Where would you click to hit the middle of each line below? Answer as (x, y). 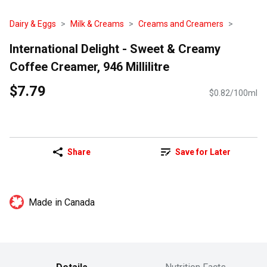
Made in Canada (62, 203)
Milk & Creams (97, 24)
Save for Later (203, 152)
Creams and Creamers (181, 24)
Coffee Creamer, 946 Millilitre (89, 66)
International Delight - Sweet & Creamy (115, 49)
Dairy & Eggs (33, 24)
